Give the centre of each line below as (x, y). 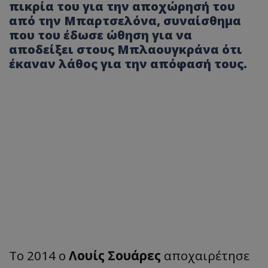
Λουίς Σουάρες (116, 255)
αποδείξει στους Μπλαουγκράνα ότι (126, 49)
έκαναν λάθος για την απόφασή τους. (128, 63)
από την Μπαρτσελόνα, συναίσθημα (125, 20)
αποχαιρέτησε (207, 255)
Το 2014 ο (39, 255)
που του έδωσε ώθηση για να (100, 35)
